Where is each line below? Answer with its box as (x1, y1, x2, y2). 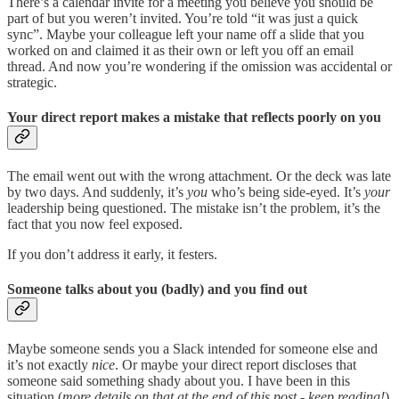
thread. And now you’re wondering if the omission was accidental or (7, 58, 392, 74)
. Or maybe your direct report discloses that (115, 356, 356, 372)
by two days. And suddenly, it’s (7, 184, 187, 200)
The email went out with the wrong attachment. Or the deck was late (7, 168, 391, 184)
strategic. (7, 74, 57, 90)
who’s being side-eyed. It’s (208, 184, 364, 200)
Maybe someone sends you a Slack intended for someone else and (7, 340, 378, 356)
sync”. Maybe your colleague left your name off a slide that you (7, 26, 364, 42)
